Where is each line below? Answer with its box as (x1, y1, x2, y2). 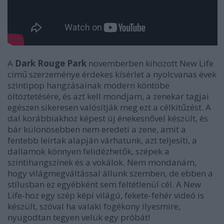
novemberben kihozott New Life (86, 57, 213, 69)
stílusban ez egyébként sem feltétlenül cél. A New (7, 178, 201, 190)
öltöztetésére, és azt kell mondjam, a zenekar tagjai (7, 90, 209, 102)
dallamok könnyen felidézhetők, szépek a (7, 145, 169, 157)
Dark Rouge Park (15, 57, 86, 69)
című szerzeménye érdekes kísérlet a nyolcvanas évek (7, 68, 216, 80)
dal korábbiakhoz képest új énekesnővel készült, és (7, 112, 208, 124)
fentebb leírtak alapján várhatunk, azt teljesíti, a (7, 134, 197, 146)
